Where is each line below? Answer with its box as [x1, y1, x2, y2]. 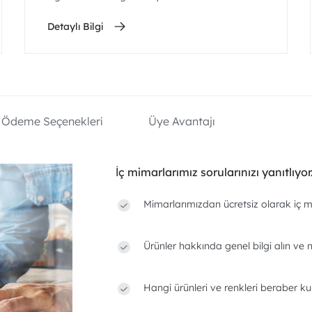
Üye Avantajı [148, 114, 215, 128]
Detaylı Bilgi [47, 20, 103, 33]
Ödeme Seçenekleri [1, 114, 103, 128]
